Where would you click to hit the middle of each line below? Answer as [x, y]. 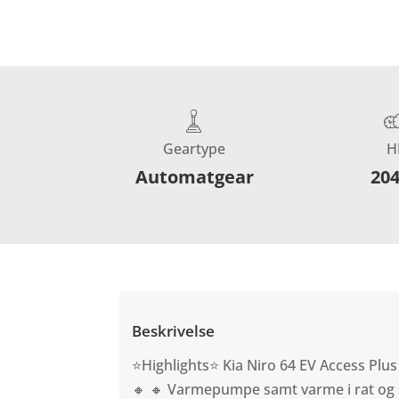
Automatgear [194, 176]
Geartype [195, 148]
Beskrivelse [174, 331]
